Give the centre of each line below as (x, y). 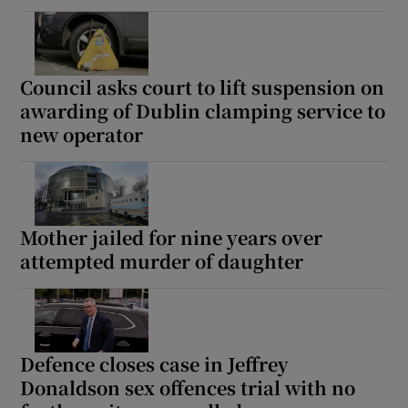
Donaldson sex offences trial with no (188, 387)
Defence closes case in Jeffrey (155, 363)
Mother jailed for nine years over (172, 237)
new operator (82, 135)
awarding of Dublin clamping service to (203, 111)
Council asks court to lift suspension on (203, 87)
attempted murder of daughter (162, 261)
